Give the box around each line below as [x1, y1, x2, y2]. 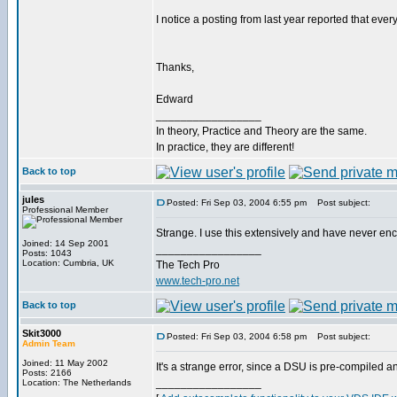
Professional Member [22, 205, 108, 214]
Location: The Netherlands [22, 378, 131, 387]
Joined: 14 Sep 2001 [22, 238, 109, 248]
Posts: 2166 [22, 368, 72, 378]
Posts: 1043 [22, 248, 72, 258]
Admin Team [22, 339, 75, 348]
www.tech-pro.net [156, 275, 239, 287]
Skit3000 [22, 328, 61, 339]
